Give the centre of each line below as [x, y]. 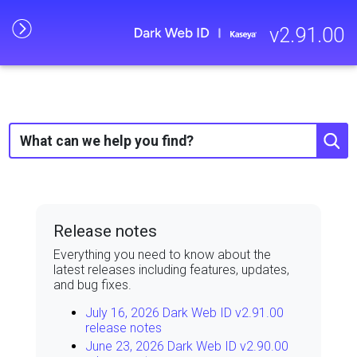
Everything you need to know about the [163, 255]
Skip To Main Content [178, 23]
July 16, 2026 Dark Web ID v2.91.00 [185, 313]
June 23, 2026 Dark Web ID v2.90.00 [187, 347]
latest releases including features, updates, [172, 270]
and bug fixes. [93, 285]
